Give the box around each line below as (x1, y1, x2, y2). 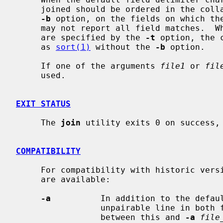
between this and (101, 212, 185, 222)
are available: (16, 174, 41, 184)
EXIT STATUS (16, 99, 71, 109)
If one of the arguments (41, 61, 160, 71)
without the (91, 42, 155, 52)
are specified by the (41, 32, 145, 42)
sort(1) (56, 42, 91, 52)
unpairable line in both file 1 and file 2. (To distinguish (16, 203, 101, 213)
